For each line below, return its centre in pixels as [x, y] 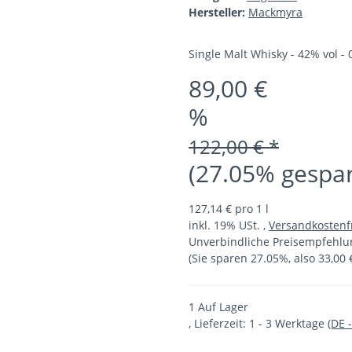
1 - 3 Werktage [288, 324]
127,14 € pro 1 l [229, 209]
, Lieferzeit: [219, 324]
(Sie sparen [220, 258]
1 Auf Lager [218, 307]
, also [303, 258]
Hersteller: [217, 13]
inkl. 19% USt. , [229, 225]
